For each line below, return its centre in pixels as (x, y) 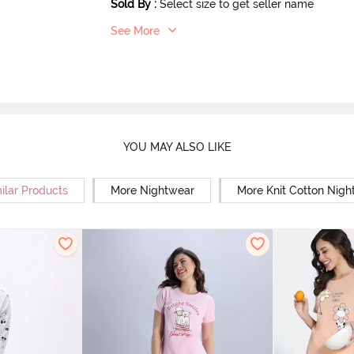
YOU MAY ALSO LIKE (177, 147)
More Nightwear (152, 191)
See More (136, 31)
